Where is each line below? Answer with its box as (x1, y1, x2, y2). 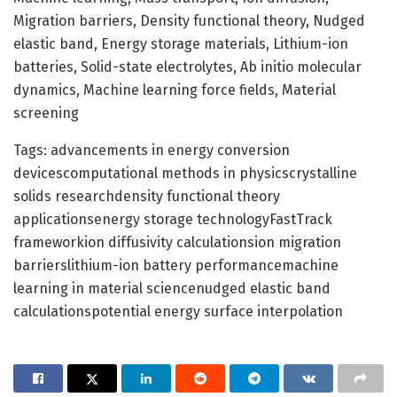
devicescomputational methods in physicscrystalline (13, 164, 357, 182)
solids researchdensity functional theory (13, 187, 280, 205)
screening (13, 104, 79, 121)
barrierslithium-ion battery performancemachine (13, 256, 339, 274)
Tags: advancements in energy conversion (13, 141, 290, 159)
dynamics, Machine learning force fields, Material (13, 81, 336, 98)
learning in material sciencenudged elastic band (13, 279, 331, 297)
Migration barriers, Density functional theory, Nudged (13, 12, 365, 29)
